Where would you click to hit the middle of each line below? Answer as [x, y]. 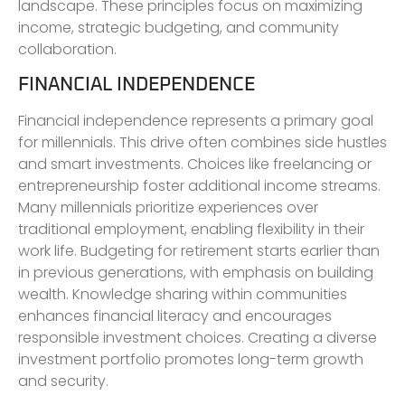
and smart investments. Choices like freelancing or [195, 164]
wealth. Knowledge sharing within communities [183, 294]
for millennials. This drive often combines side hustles [202, 142]
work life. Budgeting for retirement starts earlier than [199, 250]
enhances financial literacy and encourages [175, 316]
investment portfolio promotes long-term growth [191, 359]
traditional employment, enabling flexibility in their [191, 229]
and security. [63, 381]
